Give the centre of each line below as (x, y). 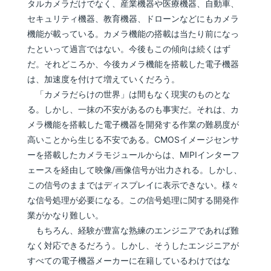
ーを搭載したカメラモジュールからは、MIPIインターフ (134, 155)
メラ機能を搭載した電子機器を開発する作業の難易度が (133, 124)
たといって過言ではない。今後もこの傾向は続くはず (129, 49)
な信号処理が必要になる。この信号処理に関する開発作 (133, 200)
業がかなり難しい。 (66, 215)
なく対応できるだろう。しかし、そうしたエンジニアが (133, 245)
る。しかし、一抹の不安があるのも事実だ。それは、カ (133, 109)
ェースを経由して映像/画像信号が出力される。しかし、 (135, 170)
